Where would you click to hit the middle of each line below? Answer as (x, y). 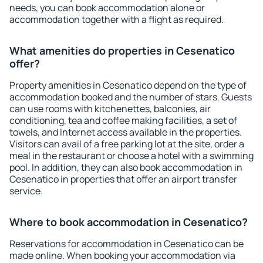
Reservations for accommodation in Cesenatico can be (127, 244)
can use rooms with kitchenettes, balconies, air (110, 109)
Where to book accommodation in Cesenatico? (129, 222)
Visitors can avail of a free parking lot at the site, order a (127, 144)
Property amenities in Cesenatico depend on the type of (128, 85)
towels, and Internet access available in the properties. (126, 132)
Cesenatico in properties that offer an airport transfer (123, 179)
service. (26, 191)
